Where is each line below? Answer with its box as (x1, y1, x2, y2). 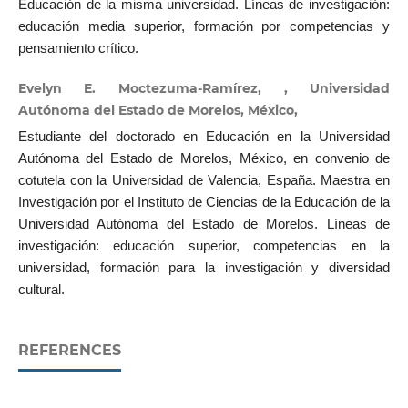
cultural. (17, 280, 65, 297)
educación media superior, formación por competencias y (17, 17, 391, 34)
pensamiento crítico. (17, 39, 138, 56)
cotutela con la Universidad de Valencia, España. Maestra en (17, 171, 391, 188)
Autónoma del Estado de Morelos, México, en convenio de (17, 149, 391, 166)
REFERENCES (17, 342, 121, 359)
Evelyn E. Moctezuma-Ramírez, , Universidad (17, 79, 391, 97)
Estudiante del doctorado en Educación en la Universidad (17, 127, 391, 144)
